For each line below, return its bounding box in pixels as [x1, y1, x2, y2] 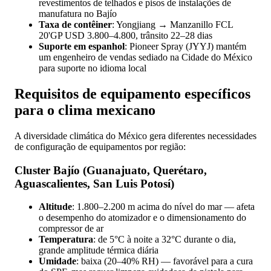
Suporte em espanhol [39, 41, 125, 52]
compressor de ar [39, 223, 103, 234]
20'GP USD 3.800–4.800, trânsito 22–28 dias [39, 30, 212, 41]
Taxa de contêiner [39, 19, 112, 30]
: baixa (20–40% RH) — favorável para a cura [76, 256, 253, 267]
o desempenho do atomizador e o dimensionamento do [39, 212, 246, 223]
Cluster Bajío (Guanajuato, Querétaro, [15, 163, 207, 177]
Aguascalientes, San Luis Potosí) [15, 177, 174, 190]
